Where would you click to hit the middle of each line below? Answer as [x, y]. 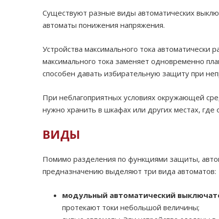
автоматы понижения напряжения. [105, 25]
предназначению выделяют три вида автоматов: [129, 171]
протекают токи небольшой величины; [131, 208]
